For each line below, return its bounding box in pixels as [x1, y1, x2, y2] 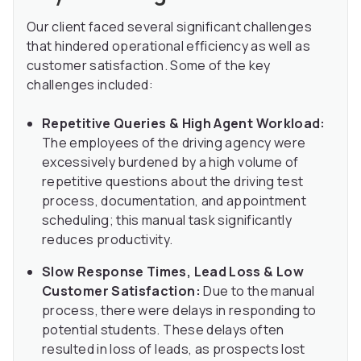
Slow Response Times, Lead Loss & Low [42, 263, 304, 281]
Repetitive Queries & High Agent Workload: [42, 114, 326, 133]
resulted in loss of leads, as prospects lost [42, 340, 305, 359]
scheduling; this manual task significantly [42, 211, 293, 230]
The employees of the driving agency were [42, 134, 306, 152]
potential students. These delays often [42, 321, 284, 339]
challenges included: [27, 76, 154, 94]
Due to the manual [200, 282, 315, 301]
